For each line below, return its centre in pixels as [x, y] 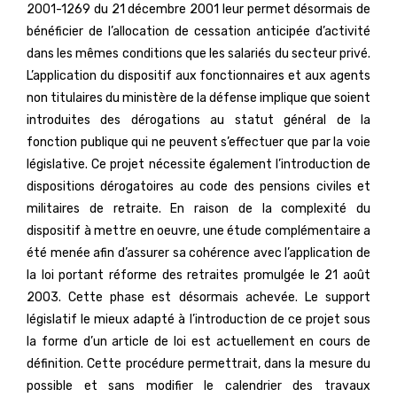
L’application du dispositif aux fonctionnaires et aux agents [198, 76]
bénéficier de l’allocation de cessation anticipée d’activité [198, 31]
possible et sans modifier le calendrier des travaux [198, 386]
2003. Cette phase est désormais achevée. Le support [198, 297]
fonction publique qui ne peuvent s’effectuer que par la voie [198, 142]
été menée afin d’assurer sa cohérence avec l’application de [198, 253]
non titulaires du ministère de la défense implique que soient [198, 98]
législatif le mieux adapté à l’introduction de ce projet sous [198, 319]
